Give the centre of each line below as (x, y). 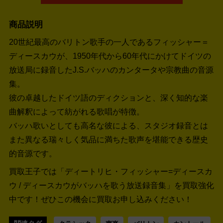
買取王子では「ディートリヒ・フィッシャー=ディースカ (111, 171)
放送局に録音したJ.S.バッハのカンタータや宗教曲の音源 (111, 70)
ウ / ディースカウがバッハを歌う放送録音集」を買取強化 (111, 185)
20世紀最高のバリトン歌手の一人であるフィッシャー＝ (109, 42)
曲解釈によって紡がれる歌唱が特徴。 (77, 112)
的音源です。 (33, 154)
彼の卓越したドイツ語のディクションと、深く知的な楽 (109, 98)
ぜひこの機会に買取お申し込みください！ (116, 199)
